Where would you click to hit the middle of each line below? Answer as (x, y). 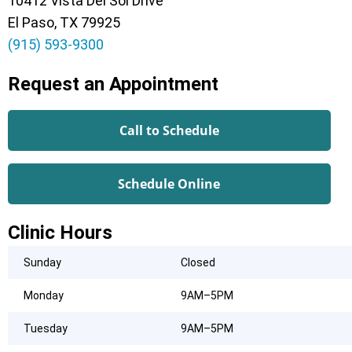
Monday (44, 296)
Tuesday (46, 329)
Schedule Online (169, 184)
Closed (198, 263)
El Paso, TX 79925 (64, 23)
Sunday (42, 263)
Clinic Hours (60, 233)
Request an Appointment (113, 84)
